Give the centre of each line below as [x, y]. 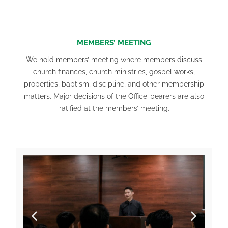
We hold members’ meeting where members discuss [114, 59]
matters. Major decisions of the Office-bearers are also [114, 96]
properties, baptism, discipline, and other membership [114, 84]
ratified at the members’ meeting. [114, 108]
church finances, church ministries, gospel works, [114, 72]
